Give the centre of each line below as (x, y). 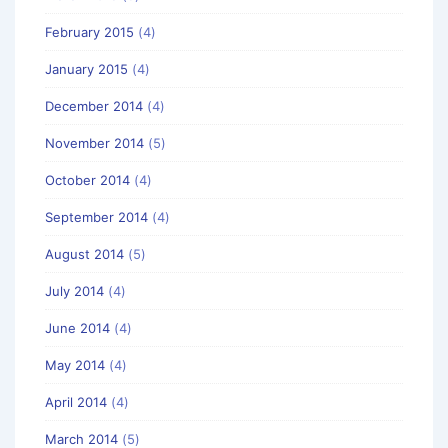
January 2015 (86, 68)
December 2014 (94, 105)
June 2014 (77, 327)
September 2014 (96, 216)
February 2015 (89, 31)
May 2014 (75, 364)
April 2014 (76, 401)
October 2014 (87, 179)
